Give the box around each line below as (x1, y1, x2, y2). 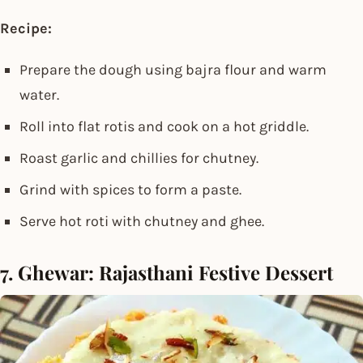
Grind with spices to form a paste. (19, 180, 241, 199)
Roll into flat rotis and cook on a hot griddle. (19, 117, 309, 135)
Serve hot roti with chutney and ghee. (19, 211, 264, 230)
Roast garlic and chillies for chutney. (19, 148, 258, 167)
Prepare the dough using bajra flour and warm (19, 60, 327, 79)
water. (19, 85, 59, 104)
